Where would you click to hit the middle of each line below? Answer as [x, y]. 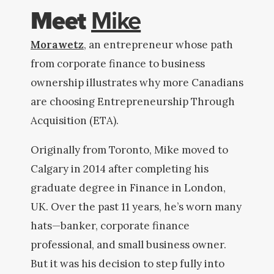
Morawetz [57, 45]
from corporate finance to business [118, 64]
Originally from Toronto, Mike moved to [129, 150]
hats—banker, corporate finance [110, 226]
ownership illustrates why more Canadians [137, 83]
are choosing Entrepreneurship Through [133, 102]
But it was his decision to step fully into [128, 264]
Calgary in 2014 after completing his [120, 169]
